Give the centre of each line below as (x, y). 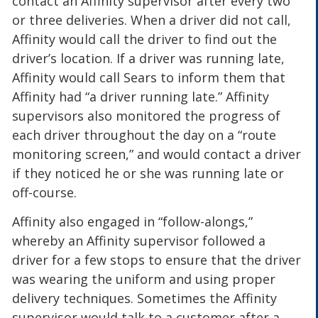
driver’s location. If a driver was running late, (149, 58)
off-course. (45, 192)
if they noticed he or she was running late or (148, 173)
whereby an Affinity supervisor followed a (139, 240)
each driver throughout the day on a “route (144, 135)
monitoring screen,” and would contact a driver (157, 154)
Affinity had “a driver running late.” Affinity (141, 96)
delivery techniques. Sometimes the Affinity (145, 298)
